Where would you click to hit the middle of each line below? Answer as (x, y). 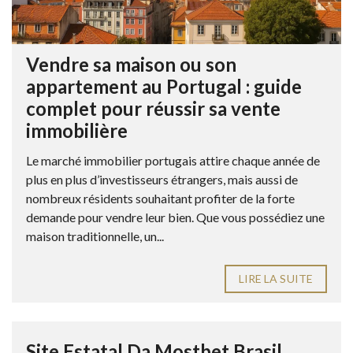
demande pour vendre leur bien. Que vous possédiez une (175, 217)
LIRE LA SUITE (275, 278)
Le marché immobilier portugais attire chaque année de (173, 160)
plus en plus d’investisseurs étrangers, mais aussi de (162, 179)
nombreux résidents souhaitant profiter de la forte (160, 198)
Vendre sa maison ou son (131, 64)
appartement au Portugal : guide (164, 86)
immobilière (77, 130)
